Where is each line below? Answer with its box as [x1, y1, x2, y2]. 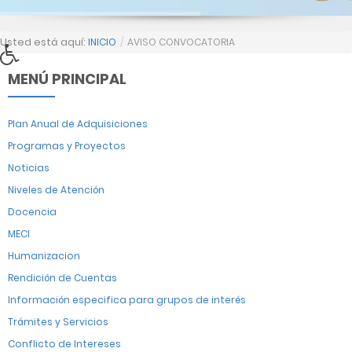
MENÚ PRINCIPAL [8, 69, 126, 89]
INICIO [88, 35, 116, 49]
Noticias [8, 161, 49, 174]
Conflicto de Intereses [8, 337, 121, 350]
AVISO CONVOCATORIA [127, 35, 235, 49]
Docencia [8, 205, 57, 218]
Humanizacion [8, 249, 80, 262]
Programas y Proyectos [8, 139, 126, 152]
